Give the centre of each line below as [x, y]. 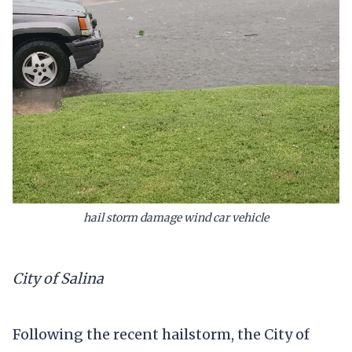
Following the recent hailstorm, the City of [161, 335]
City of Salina [58, 278]
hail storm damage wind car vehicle [176, 218]
